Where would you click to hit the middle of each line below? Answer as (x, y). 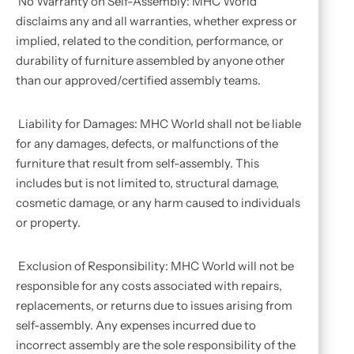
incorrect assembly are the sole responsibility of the (156, 345)
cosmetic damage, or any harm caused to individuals (158, 203)
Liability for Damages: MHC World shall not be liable (158, 124)
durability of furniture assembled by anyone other (151, 60)
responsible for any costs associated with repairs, (149, 286)
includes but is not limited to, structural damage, (147, 183)
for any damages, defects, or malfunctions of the (147, 143)
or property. (48, 222)
